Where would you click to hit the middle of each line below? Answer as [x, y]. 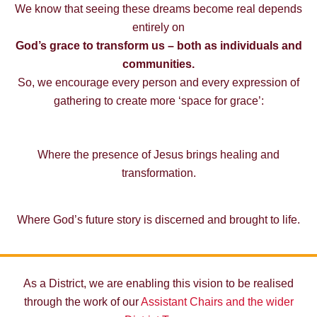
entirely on [158, 27]
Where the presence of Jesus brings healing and [158, 154]
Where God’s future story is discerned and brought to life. [158, 219]
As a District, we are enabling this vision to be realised [158, 283]
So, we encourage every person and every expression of [158, 82]
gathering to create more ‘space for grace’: [158, 100]
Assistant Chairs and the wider [217, 301]
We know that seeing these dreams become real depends [158, 8]
